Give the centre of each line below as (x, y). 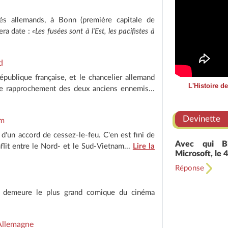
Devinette (202, 119)
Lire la (144, 146)
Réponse (191, 168)
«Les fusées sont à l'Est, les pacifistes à (94, 31)
